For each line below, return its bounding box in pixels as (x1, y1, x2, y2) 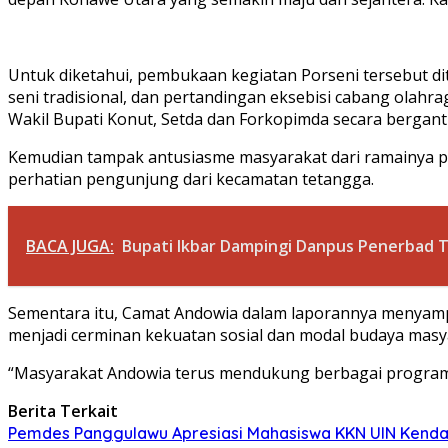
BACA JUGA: (26, 234, 114, 257)
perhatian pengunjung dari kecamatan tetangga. (8, 167, 374, 190)
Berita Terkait (8, 399, 118, 422)
